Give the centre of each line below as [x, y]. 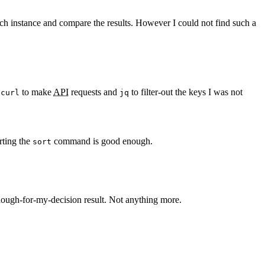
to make [36, 92]
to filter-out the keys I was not [186, 92]
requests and [94, 92]
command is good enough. [102, 141]
